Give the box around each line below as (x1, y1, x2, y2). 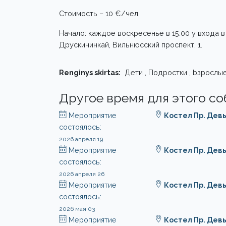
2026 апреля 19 (59, 136, 103, 143)
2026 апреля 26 (59, 171, 104, 178)
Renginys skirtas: (59, 68, 121, 77)
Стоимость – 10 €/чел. (59, 9, 140, 18)
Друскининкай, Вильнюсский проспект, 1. (59, 40, 202, 49)
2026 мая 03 (59, 205, 95, 213)
